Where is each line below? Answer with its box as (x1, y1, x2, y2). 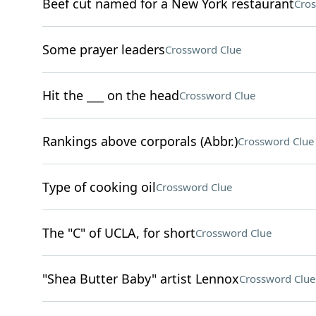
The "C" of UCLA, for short (42, 224, 195, 241)
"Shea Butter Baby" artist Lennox (42, 270, 239, 287)
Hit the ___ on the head (42, 87, 179, 104)
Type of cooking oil (42, 178, 156, 195)
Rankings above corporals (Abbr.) (42, 133, 238, 150)
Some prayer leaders (42, 41, 165, 58)
